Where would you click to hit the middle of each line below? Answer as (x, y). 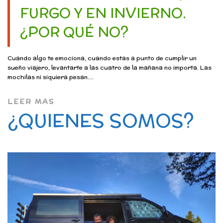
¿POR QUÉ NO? (74, 32)
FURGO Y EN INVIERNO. (103, 13)
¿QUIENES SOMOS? (101, 121)
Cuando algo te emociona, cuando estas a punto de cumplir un (102, 58)
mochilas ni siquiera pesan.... (51, 77)
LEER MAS (31, 102)
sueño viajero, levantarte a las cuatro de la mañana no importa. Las (110, 68)
